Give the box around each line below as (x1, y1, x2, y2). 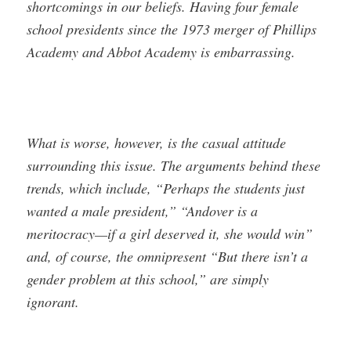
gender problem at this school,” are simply (27, 270, 270, 289)
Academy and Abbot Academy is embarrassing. (27, 42, 296, 61)
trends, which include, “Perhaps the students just (27, 179, 306, 198)
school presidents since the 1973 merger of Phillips (27, 19, 317, 38)
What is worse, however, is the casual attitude (27, 133, 287, 153)
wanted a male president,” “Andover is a (27, 201, 259, 221)
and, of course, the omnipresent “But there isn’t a (27, 247, 309, 266)
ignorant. (27, 292, 80, 312)
